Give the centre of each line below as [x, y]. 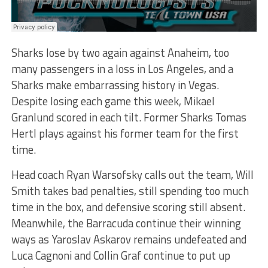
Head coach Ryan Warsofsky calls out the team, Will [132, 174]
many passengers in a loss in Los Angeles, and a [122, 68]
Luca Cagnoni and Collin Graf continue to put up [121, 255]
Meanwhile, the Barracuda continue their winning [126, 223]
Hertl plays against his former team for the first [125, 133]
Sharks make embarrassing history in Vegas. [115, 85]
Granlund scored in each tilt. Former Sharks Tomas [129, 117]
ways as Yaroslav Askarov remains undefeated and [129, 239]
